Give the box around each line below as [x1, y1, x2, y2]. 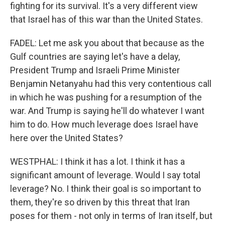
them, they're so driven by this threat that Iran [10, 197, 190, 207]
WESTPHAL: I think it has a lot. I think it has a [10, 156, 185, 167]
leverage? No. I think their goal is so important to [10, 183, 201, 194]
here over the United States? [10, 133, 123, 143]
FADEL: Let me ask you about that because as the [10, 38, 204, 48]
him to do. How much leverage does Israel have [10, 119, 198, 130]
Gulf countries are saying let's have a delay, [10, 51, 180, 62]
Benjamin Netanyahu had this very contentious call [10, 78, 211, 89]
